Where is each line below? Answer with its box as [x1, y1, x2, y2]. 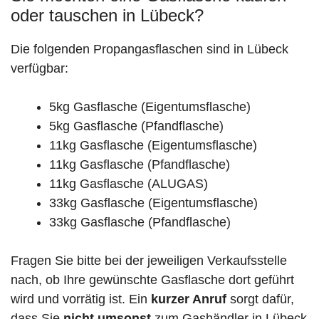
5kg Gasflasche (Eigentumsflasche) [49, 100, 251, 115]
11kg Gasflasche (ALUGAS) [49, 177, 208, 192]
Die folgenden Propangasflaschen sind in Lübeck [11, 42, 288, 57]
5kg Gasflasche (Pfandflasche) [49, 119, 224, 134]
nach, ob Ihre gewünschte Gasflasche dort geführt [11, 273, 294, 288]
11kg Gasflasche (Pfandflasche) [49, 157, 230, 172]
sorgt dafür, [226, 292, 294, 307]
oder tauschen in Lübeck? [11, 6, 204, 26]
